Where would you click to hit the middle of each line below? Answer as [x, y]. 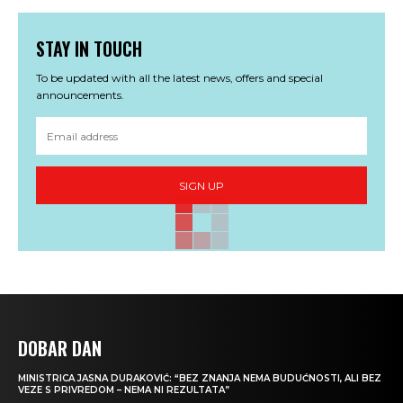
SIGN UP [201, 185]
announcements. [80, 95]
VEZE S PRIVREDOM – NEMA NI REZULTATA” [124, 390]
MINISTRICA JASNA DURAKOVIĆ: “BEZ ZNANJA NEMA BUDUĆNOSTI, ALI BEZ [200, 379]
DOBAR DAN [60, 349]
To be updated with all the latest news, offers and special [179, 78]
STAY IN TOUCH [89, 49]
